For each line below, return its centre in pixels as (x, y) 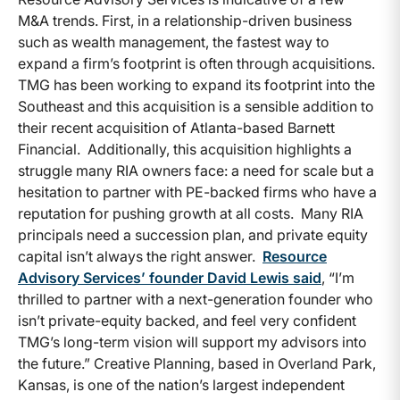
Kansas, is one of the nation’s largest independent (181, 384)
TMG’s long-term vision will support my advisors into (192, 342)
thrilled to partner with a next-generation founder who (196, 299)
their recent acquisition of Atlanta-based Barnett (176, 127)
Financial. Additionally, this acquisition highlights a (185, 149)
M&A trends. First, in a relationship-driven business (185, 20)
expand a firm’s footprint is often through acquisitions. (198, 63)
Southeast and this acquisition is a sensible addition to (196, 106)
